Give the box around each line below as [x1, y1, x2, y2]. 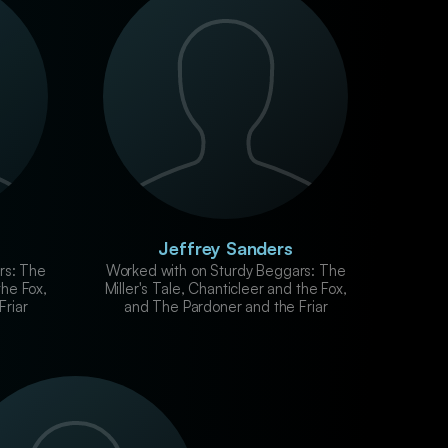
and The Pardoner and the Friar [123, 296, 328, 316]
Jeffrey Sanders [158, 236, 293, 259]
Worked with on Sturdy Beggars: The [105, 260, 346, 280]
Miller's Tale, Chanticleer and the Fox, [104, 278, 347, 298]
